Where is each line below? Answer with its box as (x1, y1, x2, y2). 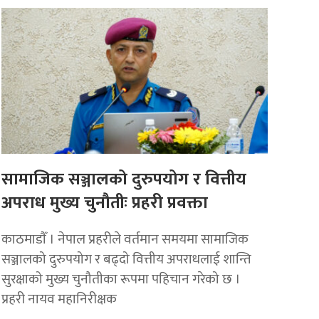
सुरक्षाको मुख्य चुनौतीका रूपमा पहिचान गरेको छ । (1, 267, 247, 291)
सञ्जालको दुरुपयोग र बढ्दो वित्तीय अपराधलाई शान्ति (1, 247, 252, 271)
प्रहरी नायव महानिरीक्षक (1, 287, 117, 310)
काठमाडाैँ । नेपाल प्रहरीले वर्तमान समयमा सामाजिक (1, 227, 249, 251)
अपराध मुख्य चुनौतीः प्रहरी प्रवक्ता (1, 188, 209, 217)
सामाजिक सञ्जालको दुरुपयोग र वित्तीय (1, 164, 247, 194)
